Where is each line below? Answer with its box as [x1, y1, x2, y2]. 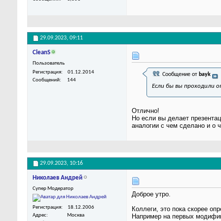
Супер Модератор [33, 186, 74, 192]
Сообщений [33, 77, 60, 83]
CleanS [33, 49, 50, 56]
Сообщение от [161, 72, 199, 78]
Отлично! [132, 107, 159, 115]
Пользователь [33, 61, 65, 67]
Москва [67, 212, 84, 218]
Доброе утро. [132, 190, 171, 198]
